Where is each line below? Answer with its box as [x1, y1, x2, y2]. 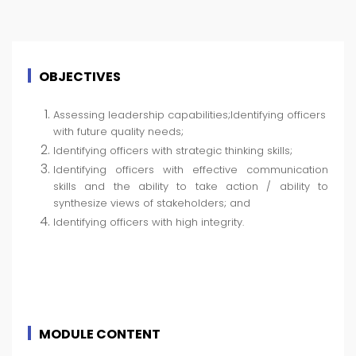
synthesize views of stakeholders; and [53, 195, 250, 211]
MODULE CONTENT [39, 324, 161, 343]
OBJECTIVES [39, 67, 121, 86]
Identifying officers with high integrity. [53, 214, 244, 230]
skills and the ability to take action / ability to [53, 178, 328, 194]
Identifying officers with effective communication [53, 161, 328, 177]
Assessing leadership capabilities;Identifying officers [53, 106, 326, 122]
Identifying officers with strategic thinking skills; [53, 142, 292, 158]
